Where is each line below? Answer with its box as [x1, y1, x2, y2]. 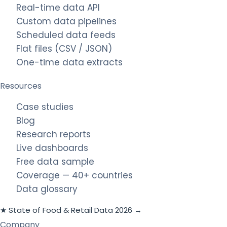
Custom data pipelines [16, 15, 117, 28]
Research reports [16, 128, 91, 141]
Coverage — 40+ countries [16, 169, 133, 182]
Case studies [16, 101, 73, 113]
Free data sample [16, 156, 94, 168]
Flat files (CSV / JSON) [16, 43, 112, 55]
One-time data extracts [16, 56, 123, 69]
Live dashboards [16, 142, 88, 155]
